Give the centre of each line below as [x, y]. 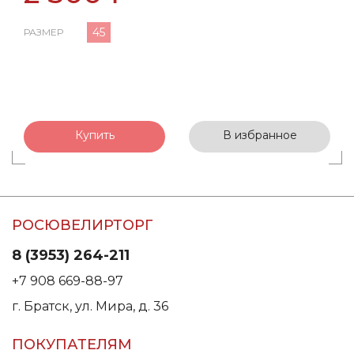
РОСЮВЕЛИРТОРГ [83, 225]
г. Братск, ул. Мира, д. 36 [90, 306]
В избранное [260, 135]
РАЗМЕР [43, 32]
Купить [94, 135]
